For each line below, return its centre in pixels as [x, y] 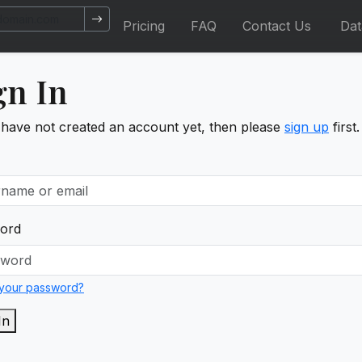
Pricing [143, 26]
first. [344, 127]
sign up [307, 127]
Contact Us [276, 26]
